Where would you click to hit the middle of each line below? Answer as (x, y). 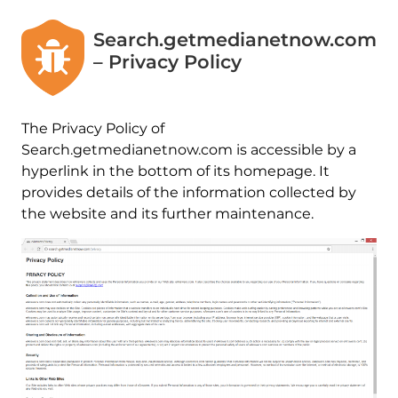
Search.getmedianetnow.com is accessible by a (188, 149)
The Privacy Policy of (92, 128)
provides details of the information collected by (188, 192)
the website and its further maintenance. (167, 213)
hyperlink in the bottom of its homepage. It (175, 171)
